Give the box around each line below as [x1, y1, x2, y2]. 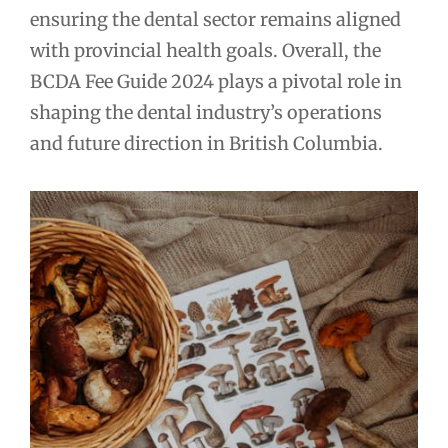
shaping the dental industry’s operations [30, 101, 382, 125]
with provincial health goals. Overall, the [30, 39, 381, 63]
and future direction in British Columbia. [30, 132, 383, 156]
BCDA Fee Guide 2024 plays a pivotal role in [30, 70, 402, 94]
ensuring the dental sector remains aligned [30, 8, 401, 32]
